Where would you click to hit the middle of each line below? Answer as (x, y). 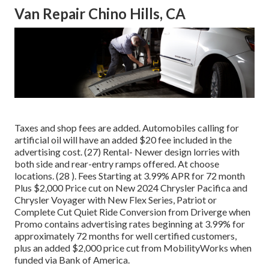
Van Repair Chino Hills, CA (100, 14)
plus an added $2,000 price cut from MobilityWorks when (133, 247)
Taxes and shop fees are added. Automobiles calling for (127, 127)
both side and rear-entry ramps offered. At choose (117, 163)
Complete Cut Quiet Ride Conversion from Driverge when (132, 211)
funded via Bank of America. (72, 259)
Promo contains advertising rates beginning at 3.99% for (130, 223)
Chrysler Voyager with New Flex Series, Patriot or (116, 199)
